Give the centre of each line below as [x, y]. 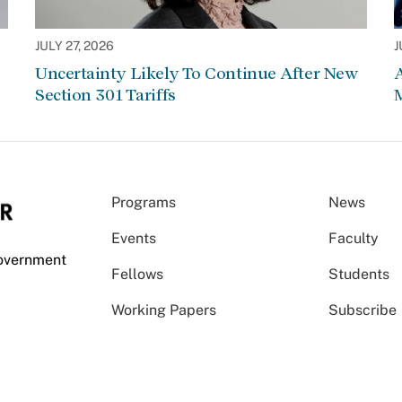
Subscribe [363, 310]
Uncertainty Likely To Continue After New [197, 73]
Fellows [137, 274]
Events [134, 238]
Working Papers [164, 310]
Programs [144, 202]
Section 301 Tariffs [105, 94]
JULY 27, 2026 [74, 45]
